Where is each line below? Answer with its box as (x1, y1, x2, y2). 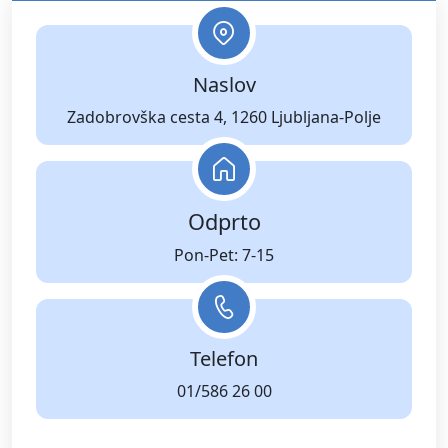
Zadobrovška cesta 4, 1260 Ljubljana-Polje (67, 105, 381, 128)
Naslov (192, 70, 256, 98)
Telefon (190, 344, 258, 372)
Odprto (187, 206, 261, 236)
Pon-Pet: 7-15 (174, 243, 274, 266)
